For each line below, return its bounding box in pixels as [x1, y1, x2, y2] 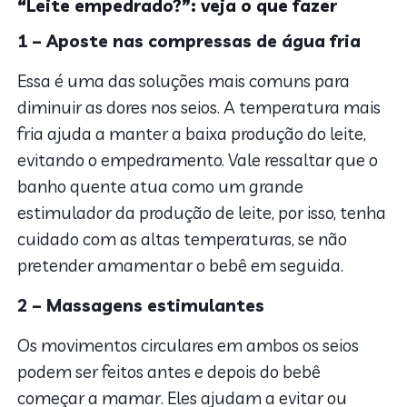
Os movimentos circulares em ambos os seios [17, 333, 360, 356]
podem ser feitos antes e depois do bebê [17, 360, 322, 382]
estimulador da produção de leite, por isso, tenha [17, 201, 387, 223]
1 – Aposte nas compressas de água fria [17, 29, 362, 52]
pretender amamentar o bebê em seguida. [17, 253, 348, 276]
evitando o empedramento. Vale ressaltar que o [17, 148, 379, 171]
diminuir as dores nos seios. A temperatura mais [17, 95, 382, 118]
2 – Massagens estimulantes [17, 293, 265, 316]
